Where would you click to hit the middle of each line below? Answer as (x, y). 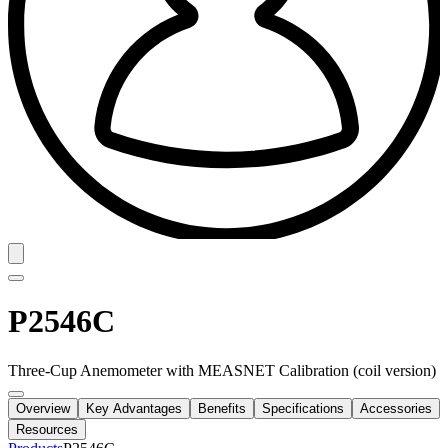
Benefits (222, 408)
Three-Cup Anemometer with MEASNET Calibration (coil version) (222, 370)
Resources (47, 429)
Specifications (303, 408)
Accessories (396, 408)
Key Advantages (134, 408)
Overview (43, 408)
